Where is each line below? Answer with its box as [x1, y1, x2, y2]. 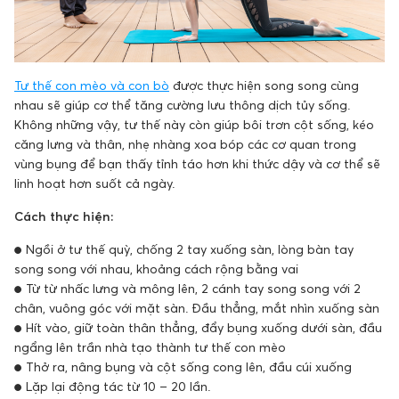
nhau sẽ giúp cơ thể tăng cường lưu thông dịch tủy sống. [14, 96, 350, 112]
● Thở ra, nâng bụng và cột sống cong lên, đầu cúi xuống [14, 358, 352, 374]
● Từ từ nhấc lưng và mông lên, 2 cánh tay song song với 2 [14, 280, 361, 296]
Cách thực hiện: [14, 208, 113, 224]
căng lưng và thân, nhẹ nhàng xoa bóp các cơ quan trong [14, 135, 356, 151]
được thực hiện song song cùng [169, 77, 359, 93]
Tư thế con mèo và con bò [14, 77, 169, 93]
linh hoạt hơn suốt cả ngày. [14, 175, 175, 191]
